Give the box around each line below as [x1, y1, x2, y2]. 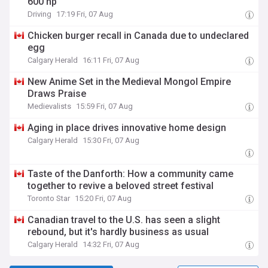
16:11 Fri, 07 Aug [83, 56, 140, 65]
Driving [28, 10, 52, 19]
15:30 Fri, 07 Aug [83, 136, 140, 145]
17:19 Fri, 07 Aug [56, 10, 114, 19]
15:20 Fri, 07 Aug [75, 194, 132, 203]
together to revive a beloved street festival [28, 180, 214, 191]
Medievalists [28, 102, 72, 111]
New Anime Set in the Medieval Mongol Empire [28, 76, 232, 87]
